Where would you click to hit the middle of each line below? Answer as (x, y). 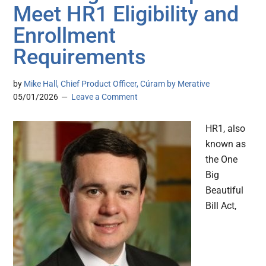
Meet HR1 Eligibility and (126, 14)
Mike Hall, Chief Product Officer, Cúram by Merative (117, 83)
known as (226, 144)
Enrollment (65, 35)
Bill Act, (221, 205)
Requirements (80, 57)
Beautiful (225, 190)
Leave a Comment (105, 96)
